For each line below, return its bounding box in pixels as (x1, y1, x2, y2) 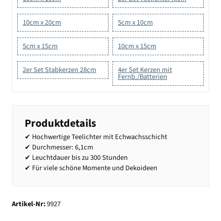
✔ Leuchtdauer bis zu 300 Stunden (25, 152, 128, 163)
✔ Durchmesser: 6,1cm (25, 142, 93, 152)
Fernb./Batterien (117, 71, 167, 82)
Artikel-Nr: (12, 199, 47, 210)
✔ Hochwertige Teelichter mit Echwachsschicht (25, 131, 167, 142)
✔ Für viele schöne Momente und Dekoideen (25, 162, 157, 173)
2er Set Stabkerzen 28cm (23, 64, 96, 75)
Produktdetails (25, 115, 96, 131)
